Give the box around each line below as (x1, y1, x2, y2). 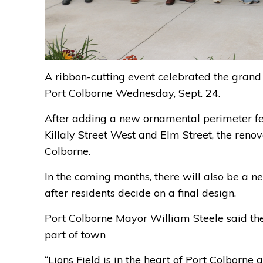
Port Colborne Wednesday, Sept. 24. (45, 86, 220, 100)
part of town (45, 228, 106, 242)
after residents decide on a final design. (45, 186, 236, 200)
